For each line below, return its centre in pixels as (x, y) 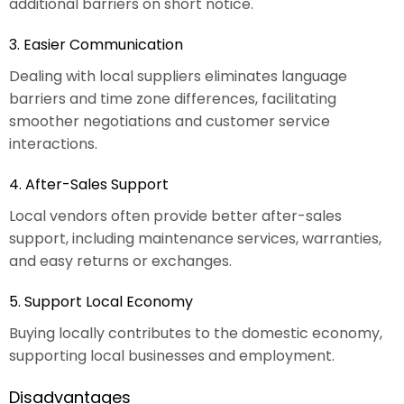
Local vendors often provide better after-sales (175, 216)
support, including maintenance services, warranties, (195, 238)
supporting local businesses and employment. (172, 355)
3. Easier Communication (96, 44)
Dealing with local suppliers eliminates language (178, 76)
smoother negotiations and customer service (170, 121)
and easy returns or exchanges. (120, 261)
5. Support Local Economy (101, 301)
